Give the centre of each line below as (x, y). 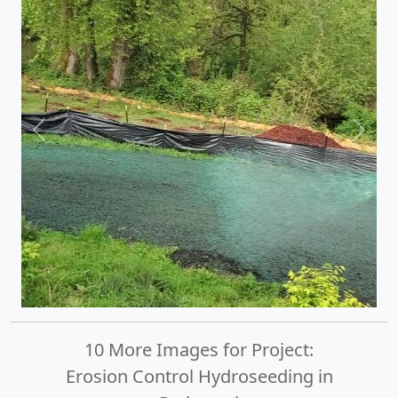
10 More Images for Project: (199, 350)
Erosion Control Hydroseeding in (199, 377)
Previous (67, 139)
